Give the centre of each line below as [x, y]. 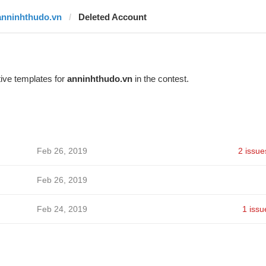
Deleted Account [112, 17]
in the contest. [160, 79]
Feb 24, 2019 [62, 209]
